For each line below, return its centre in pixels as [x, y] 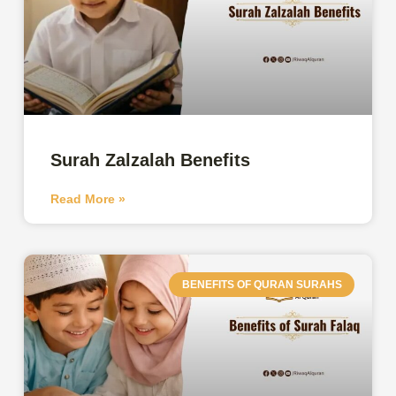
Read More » [88, 198]
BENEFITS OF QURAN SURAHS [262, 284]
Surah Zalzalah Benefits [151, 160]
